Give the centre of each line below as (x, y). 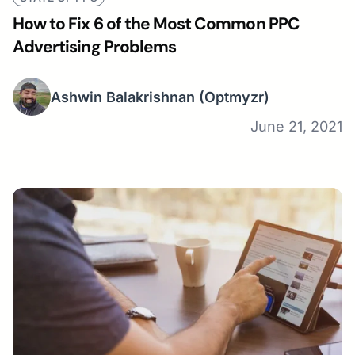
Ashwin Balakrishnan (123, 97)
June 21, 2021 (296, 127)
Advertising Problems (94, 47)
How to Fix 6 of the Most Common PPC (156, 24)
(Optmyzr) (234, 97)
